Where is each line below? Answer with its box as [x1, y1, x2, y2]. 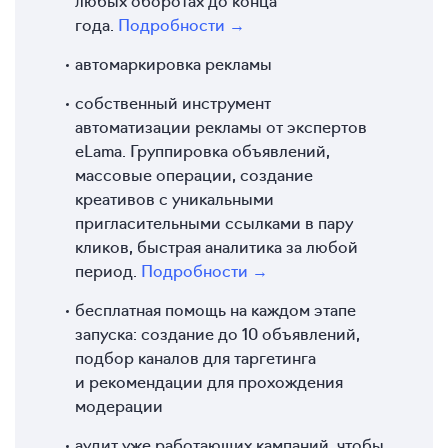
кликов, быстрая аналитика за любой [75, 234, 358, 257]
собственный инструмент [75, 90, 271, 113]
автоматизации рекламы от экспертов [75, 114, 367, 137]
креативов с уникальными [75, 186, 274, 209]
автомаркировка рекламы [75, 51, 272, 74]
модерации [75, 393, 163, 416]
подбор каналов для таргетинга [75, 345, 316, 368]
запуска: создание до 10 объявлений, [75, 321, 360, 344]
